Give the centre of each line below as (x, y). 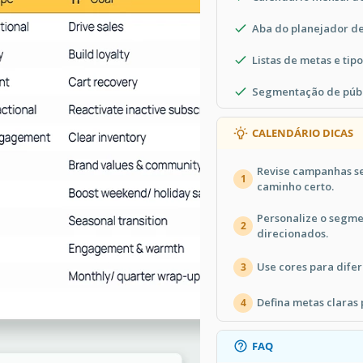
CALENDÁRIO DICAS (303, 132)
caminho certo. (295, 186)
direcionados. (293, 233)
